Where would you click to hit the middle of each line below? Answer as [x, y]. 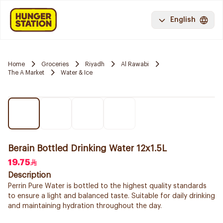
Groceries [55, 64]
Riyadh [95, 64]
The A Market [26, 72]
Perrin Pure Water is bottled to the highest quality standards [107, 186]
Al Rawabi [135, 64]
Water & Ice [77, 72]
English [183, 20]
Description [29, 175]
